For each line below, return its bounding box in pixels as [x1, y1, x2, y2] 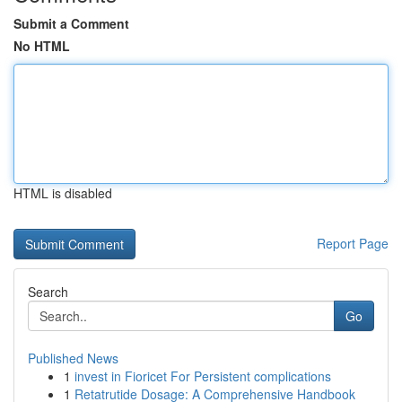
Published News [28, 349, 118, 367]
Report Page [317, 234, 389, 252]
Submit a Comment [13, 14, 129, 32]
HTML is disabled [13, 184, 112, 202]
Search [28, 283, 68, 301]
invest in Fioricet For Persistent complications [74, 367, 331, 385]
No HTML [13, 37, 70, 55]
